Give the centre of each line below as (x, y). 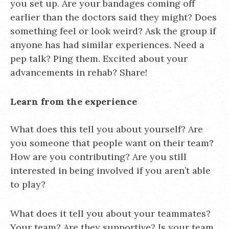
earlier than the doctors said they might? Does (113, 17)
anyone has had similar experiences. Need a (107, 45)
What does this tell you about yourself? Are (107, 129)
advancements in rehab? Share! (79, 72)
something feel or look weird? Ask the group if (113, 31)
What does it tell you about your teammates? (110, 213)
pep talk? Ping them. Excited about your (99, 59)
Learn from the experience (74, 101)
